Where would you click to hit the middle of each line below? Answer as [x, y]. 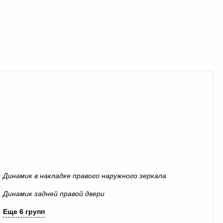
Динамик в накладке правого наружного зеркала [85, 176]
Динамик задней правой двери [54, 194]
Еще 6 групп [24, 212]
